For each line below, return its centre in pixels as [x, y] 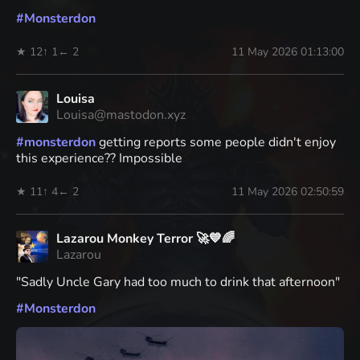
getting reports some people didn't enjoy [216, 143]
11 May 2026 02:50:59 [288, 192]
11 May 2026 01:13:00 [288, 52]
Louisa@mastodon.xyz [121, 115]
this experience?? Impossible [99, 159]
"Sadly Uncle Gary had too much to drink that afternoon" [178, 282]
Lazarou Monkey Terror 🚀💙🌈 [145, 239]
